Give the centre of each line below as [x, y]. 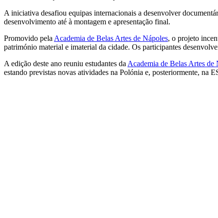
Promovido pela [29, 38]
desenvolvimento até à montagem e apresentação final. [87, 21]
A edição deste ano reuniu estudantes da [66, 63]
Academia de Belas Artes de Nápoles [111, 38]
